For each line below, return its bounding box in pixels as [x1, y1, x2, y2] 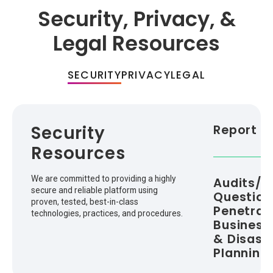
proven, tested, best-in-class [31, 196, 139, 207]
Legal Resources [53, 29, 220, 58]
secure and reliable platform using [31, 185, 158, 195]
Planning [213, 244, 269, 262]
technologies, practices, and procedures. [31, 208, 183, 218]
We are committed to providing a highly [31, 173, 177, 183]
